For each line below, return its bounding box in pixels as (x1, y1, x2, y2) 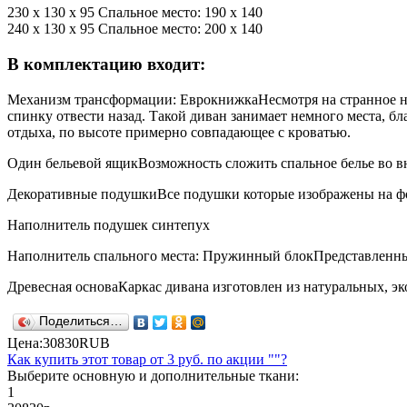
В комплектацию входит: (7, 55, 205, 74)
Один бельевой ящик (7, 154, 138, 171)
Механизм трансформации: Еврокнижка (7, 91, 258, 107)
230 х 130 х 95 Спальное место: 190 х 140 (7, 5, 263, 21)
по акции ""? (203, 351, 287, 367)
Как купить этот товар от (7, 351, 167, 367)
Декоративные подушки (7, 185, 157, 202)
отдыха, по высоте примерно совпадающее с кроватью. (7, 124, 351, 140)
